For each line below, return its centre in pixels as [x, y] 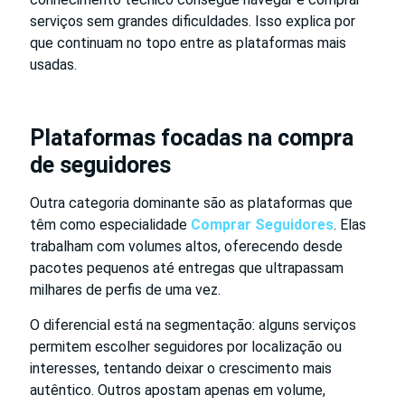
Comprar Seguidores [262, 224]
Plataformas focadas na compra [192, 137]
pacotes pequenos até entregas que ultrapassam [187, 268]
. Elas [350, 224]
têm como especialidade [110, 224]
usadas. [53, 64]
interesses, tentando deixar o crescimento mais [181, 368]
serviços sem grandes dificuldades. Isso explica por [193, 21]
